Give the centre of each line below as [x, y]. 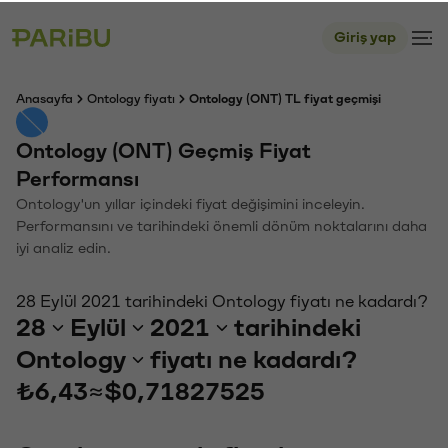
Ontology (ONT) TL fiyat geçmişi [285, 97]
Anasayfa [44, 97]
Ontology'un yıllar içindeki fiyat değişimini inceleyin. [190, 202]
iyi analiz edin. [63, 246]
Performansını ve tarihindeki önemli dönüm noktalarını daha [221, 224]
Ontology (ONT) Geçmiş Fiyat [163, 149]
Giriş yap [365, 35]
